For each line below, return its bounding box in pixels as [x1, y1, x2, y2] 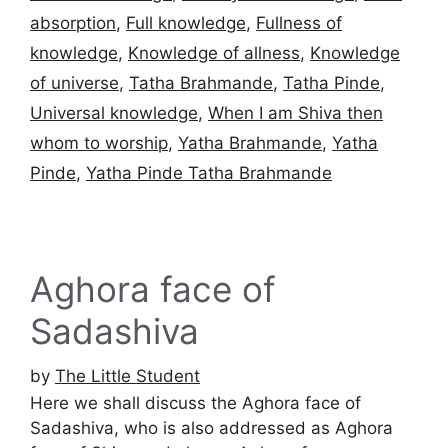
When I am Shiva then [208, 103, 383, 123]
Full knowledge [126, 13, 246, 33]
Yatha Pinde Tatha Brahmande [86, 163, 332, 183]
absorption [30, 13, 116, 33]
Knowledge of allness [128, 43, 300, 63]
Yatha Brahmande [178, 133, 322, 153]
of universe [30, 73, 119, 93]
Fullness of [256, 13, 342, 33]
